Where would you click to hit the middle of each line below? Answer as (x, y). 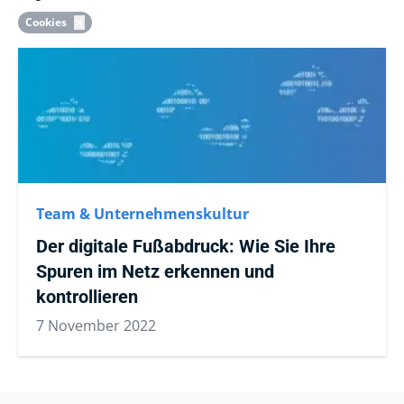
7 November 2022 (96, 326)
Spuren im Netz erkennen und (155, 271)
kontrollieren (87, 297)
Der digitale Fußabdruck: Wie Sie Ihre (186, 246)
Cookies (46, 22)
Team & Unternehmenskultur (142, 214)
